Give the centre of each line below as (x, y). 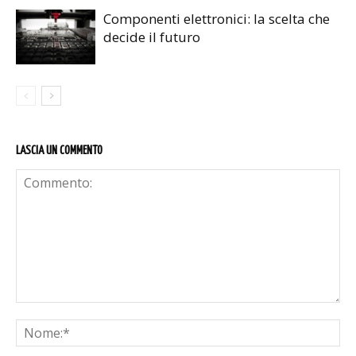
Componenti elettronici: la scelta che (217, 19)
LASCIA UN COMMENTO (59, 151)
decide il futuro (152, 37)
